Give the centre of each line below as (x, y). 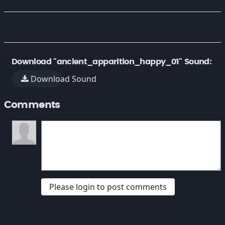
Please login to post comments (108, 187)
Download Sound (63, 79)
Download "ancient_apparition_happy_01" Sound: (112, 62)
